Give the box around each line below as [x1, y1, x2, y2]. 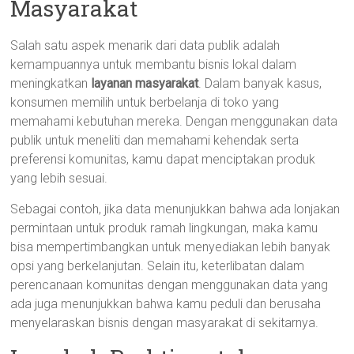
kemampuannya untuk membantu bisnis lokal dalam [10, 57, 297, 72]
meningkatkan [10, 76, 92, 91]
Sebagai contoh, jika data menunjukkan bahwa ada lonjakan [10, 201, 341, 217]
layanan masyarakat [91, 76, 199, 91]
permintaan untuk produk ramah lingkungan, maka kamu [10, 220, 318, 235]
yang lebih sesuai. [10, 171, 108, 186]
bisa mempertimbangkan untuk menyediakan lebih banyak [10, 239, 331, 254]
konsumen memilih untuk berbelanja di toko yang [10, 95, 280, 110]
